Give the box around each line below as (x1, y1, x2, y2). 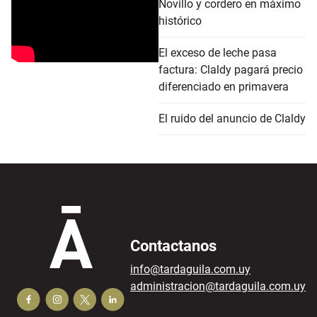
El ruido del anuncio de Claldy (158, 111, 306, 125)
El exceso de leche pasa (158, 45, 277, 59)
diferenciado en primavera (158, 79, 289, 93)
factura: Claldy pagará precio (158, 62, 303, 76)
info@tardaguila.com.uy (130, 262, 250, 276)
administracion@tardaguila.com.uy (130, 279, 306, 293)
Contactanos (130, 236, 217, 255)
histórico (158, 13, 202, 28)
